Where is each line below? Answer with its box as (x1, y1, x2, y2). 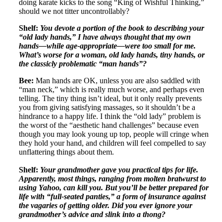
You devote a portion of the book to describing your (38, 23, 204, 32)
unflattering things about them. (19, 147, 114, 156)
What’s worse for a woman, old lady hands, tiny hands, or (19, 50, 205, 59)
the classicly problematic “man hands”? (19, 59, 147, 68)
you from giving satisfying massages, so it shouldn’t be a (19, 103, 195, 111)
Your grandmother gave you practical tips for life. (38, 165, 198, 174)
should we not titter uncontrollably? (19, 6, 131, 15)
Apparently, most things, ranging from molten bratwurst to (19, 174, 206, 183)
